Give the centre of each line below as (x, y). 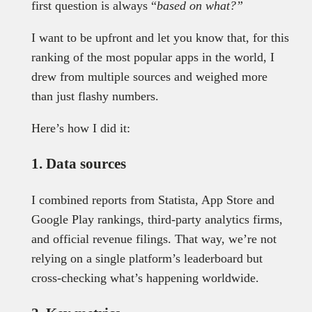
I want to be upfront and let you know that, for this (160, 38)
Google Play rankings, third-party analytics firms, (157, 220)
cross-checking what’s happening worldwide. (145, 278)
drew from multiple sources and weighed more (149, 77)
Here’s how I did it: (80, 128)
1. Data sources (78, 164)
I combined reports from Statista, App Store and (153, 200)
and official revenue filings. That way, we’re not (154, 239)
